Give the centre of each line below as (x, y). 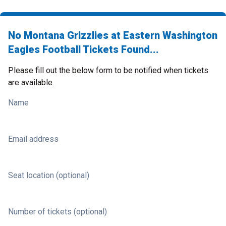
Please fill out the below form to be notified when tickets (108, 70)
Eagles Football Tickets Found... (83, 49)
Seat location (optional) (49, 175)
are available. (31, 82)
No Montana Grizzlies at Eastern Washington (113, 35)
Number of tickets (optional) (58, 212)
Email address (33, 139)
